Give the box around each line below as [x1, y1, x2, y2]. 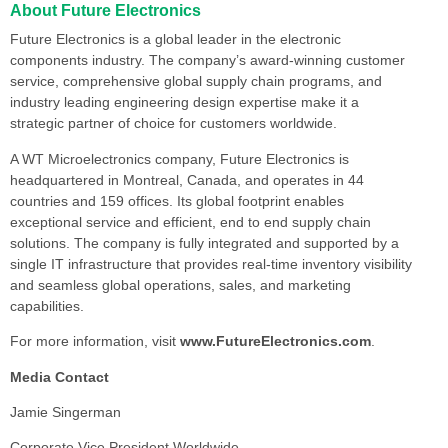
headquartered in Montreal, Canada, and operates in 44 [10, 171, 364, 188]
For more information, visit [10, 333, 180, 350]
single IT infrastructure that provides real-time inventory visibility [10, 255, 412, 272]
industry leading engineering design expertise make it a [10, 94, 359, 111]
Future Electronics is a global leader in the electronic [10, 31, 341, 48]
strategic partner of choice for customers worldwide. [10, 115, 337, 132]
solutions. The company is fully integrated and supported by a [10, 234, 399, 251]
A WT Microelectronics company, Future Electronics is [10, 150, 349, 167]
